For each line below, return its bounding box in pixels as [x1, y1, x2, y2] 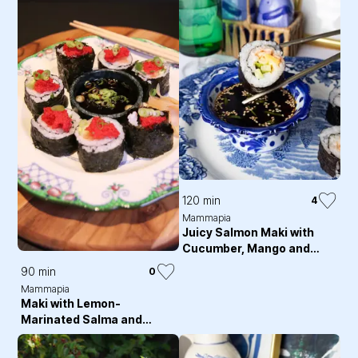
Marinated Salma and [21, 312, 143, 327]
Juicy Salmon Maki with [182, 225, 314, 239]
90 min [21, 265, 57, 279]
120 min [182, 193, 221, 207]
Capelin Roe [21, 328, 90, 343]
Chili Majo [182, 257, 238, 271]
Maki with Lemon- [21, 296, 121, 311]
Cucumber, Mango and [182, 241, 310, 255]
